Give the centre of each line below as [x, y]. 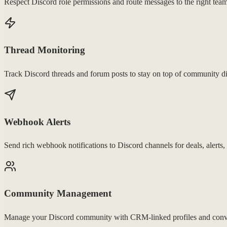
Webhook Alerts [37, 122]
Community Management [58, 194]
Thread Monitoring [45, 50]
